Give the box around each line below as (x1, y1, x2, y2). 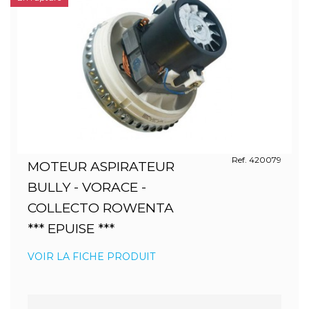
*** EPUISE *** (28, 221, 114, 237)
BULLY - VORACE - (28, 179, 146, 195)
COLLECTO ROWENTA (28, 200, 174, 216)
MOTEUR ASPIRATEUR (28, 159, 175, 175)
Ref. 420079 (231, 154, 281, 165)
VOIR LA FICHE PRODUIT (28, 250, 155, 263)
